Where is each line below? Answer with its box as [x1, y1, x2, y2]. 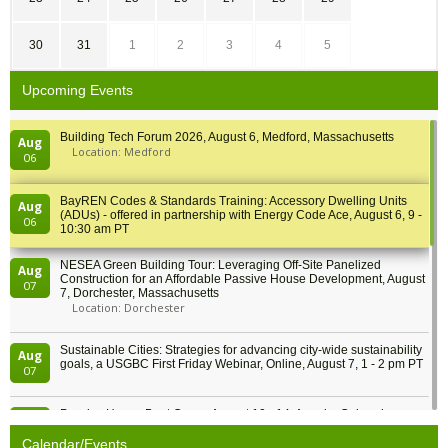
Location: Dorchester [72, 300, 185, 316]
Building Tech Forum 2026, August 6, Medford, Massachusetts [60, 130, 394, 145]
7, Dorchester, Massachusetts [60, 286, 219, 301]
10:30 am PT [60, 222, 129, 237]
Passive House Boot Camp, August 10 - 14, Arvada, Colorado [60, 407, 391, 422]
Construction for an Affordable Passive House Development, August [60, 272, 425, 287]
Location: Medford [72, 144, 171, 160]
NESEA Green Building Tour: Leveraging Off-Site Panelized [60, 258, 381, 273]
